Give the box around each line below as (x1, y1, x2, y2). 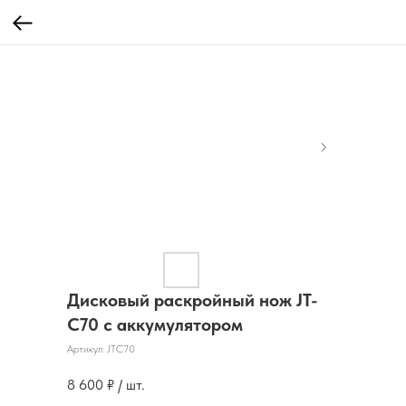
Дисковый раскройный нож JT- (67, 289, 318, 311)
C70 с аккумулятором (67, 314, 243, 335)
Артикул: (67, 343, 107, 355)
